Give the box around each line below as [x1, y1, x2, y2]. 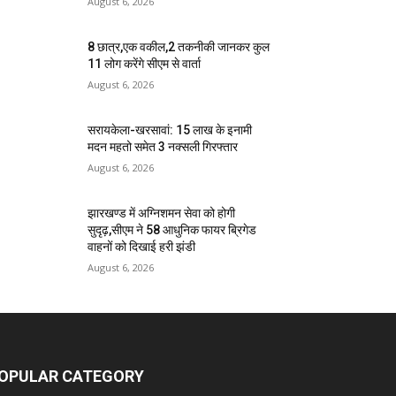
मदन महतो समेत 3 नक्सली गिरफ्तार [88, 139, 239, 154]
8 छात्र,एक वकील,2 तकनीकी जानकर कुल [88, 39, 270, 54]
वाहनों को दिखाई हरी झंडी [88, 239, 196, 254]
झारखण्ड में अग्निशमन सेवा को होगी [88, 205, 236, 220]
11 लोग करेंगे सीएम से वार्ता [88, 56, 202, 71]
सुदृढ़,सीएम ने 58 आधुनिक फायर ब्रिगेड [88, 222, 257, 237]
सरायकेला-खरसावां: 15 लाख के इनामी [88, 122, 253, 137]
